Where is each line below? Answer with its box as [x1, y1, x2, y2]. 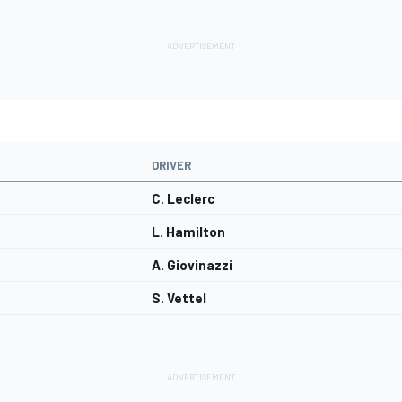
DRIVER [152, 158, 191, 173]
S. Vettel [152, 290, 206, 307]
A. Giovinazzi [152, 257, 232, 274]
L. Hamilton [152, 223, 225, 240]
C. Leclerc [152, 190, 214, 207]
